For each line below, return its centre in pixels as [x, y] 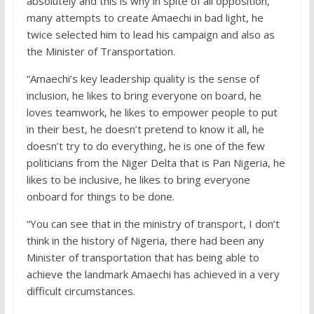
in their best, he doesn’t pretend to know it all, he [145, 129]
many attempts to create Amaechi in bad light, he [145, 18]
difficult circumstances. [81, 291]
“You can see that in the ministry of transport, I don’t [153, 224]
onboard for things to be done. [100, 197]
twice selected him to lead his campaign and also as [150, 35]
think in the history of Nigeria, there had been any [145, 241]
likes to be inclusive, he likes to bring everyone [138, 180]
